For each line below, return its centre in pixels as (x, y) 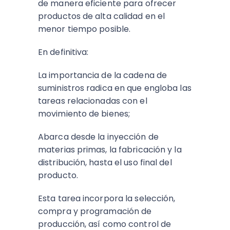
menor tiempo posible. (84, 29)
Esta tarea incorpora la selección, (107, 198)
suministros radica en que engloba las (115, 88)
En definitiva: (63, 52)
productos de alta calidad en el (102, 16)
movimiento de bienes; (84, 114)
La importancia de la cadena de (103, 75)
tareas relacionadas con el (93, 101)
